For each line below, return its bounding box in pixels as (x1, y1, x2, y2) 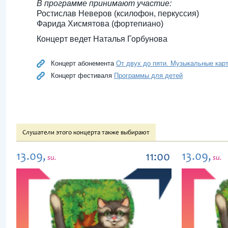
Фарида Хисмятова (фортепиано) (37, 19, 163, 28)
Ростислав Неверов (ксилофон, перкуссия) (37, 9, 199, 18)
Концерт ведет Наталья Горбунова (37, 35, 167, 43)
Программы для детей (114, 72, 183, 79)
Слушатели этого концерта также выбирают (22, 130, 150, 136)
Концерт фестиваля (51, 72, 114, 79)
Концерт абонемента (51, 60, 116, 67)
